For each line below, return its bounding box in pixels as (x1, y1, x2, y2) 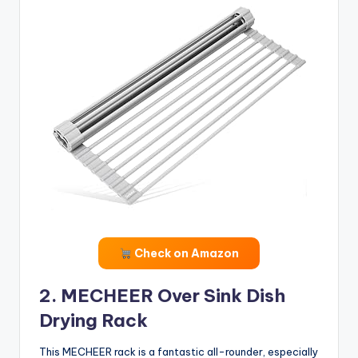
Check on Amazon (131, 246, 239, 261)
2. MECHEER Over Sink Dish (39, 284, 285, 308)
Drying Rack (39, 309, 148, 332)
